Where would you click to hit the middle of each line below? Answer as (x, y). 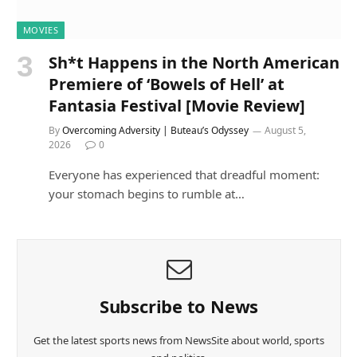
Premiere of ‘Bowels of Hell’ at (167, 84)
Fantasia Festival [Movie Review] (177, 106)
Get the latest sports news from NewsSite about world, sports (179, 341)
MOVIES (41, 30)
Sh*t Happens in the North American (194, 63)
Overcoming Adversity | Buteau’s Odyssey (155, 131)
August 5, (285, 131)
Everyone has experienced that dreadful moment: (184, 175)
